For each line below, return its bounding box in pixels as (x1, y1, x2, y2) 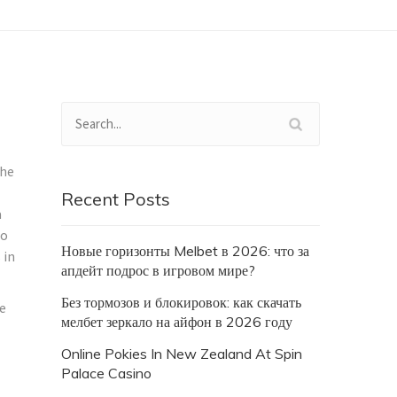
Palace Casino (61, 363, 152, 382)
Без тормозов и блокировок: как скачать (61, 292, 301, 311)
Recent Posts (61, 187, 170, 210)
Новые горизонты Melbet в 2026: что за (61, 241, 309, 260)
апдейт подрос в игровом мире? (61, 261, 255, 279)
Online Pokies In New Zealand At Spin (61, 344, 302, 362)
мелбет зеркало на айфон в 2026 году (61, 312, 292, 331)
